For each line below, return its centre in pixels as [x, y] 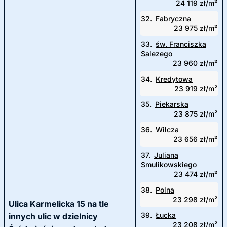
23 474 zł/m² [196, 174]
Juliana [166, 155]
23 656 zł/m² [195, 139]
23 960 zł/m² [195, 63]
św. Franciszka [181, 44]
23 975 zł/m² [196, 28]
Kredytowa [174, 79]
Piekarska [172, 104]
